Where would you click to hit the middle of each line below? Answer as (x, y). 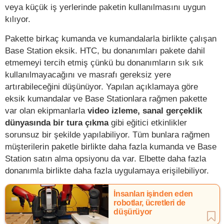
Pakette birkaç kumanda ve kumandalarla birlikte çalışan (111, 39)
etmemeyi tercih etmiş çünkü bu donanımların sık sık (104, 63)
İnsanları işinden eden (153, 194)
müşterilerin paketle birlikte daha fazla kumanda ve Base (111, 147)
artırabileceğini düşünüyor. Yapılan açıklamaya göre (101, 87)
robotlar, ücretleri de (149, 203)
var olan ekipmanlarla (46, 111)
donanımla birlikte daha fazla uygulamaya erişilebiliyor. (107, 171)
